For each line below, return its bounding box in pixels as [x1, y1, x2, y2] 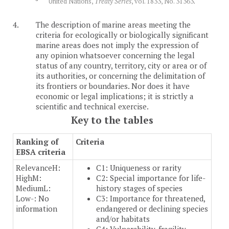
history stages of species [96, 183, 182, 194]
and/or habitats [96, 214, 150, 224]
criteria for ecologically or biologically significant [36, 30, 209, 40]
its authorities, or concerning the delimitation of [36, 71, 205, 81]
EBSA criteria [16, 147, 65, 157]
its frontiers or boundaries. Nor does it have [36, 81, 190, 91]
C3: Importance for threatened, [96, 193, 205, 204]
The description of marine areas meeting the [36, 19, 191, 30]
